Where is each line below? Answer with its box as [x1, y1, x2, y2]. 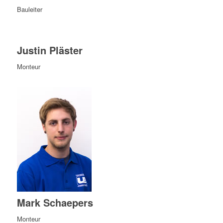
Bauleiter [16, 4, 42, 14]
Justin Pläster [16, 43, 83, 58]
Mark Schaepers [16, 195, 93, 210]
